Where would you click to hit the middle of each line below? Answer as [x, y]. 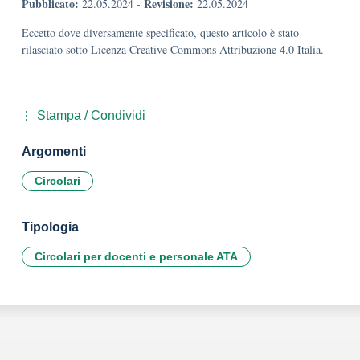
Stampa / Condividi [91, 115]
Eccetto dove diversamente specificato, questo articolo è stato [160, 33]
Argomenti [54, 151]
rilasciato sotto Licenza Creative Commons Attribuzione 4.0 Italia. [173, 49]
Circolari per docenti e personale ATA [136, 256]
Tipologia [50, 227]
